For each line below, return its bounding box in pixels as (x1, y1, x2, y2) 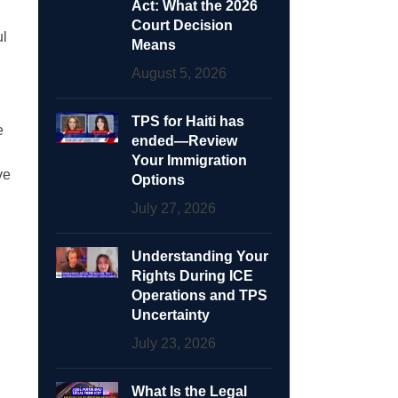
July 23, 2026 (131, 335, 216, 351)
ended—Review (131, 132, 237, 148)
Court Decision (131, 17, 233, 33)
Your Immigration (131, 152, 247, 168)
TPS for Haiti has (131, 113, 244, 129)
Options (131, 171, 185, 187)
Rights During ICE (131, 267, 253, 283)
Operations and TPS (131, 287, 267, 303)
